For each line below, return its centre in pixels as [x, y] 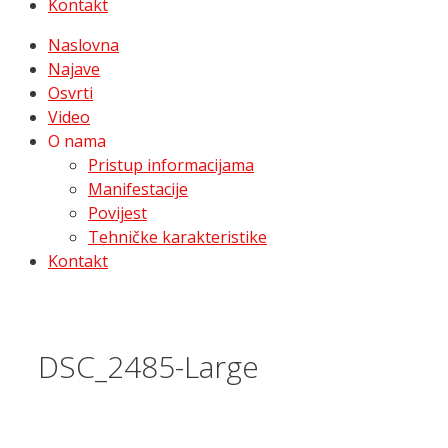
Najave [74, 69]
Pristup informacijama [171, 165]
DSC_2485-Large [148, 366]
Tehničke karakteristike [177, 237]
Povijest [117, 213]
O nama [77, 141]
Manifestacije [138, 189]
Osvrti [70, 93]
